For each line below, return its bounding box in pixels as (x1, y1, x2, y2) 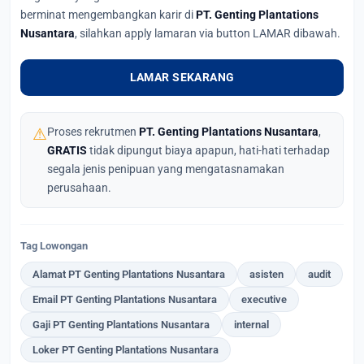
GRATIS (47, 143, 87, 157)
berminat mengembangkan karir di (20, 7, 196, 21)
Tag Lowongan (20, 239, 88, 252)
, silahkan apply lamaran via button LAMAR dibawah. (75, 26, 340, 40)
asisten (249, 267, 284, 280)
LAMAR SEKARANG (129, 70, 235, 84)
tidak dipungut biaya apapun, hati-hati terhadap (87, 143, 330, 157)
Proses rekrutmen (47, 124, 139, 138)
